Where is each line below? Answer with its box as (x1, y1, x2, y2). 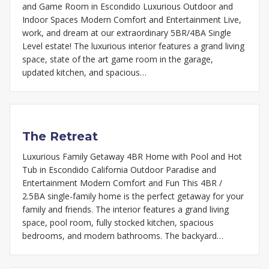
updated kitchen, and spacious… (22, 67, 147, 79)
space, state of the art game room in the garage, (22, 53, 213, 65)
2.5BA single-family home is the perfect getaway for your (22, 190, 244, 202)
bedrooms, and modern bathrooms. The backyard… (22, 230, 223, 242)
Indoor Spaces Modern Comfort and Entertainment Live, (22, 14, 241, 26)
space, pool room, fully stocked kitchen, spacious (22, 217, 214, 229)
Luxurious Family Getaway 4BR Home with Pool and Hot (22, 151, 242, 163)
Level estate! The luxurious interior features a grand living (22, 40, 244, 52)
